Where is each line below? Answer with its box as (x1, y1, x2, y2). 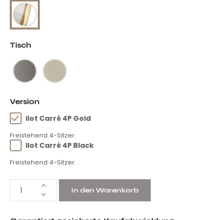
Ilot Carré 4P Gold (26, 113, 91, 124)
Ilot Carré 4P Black (26, 140, 94, 151)
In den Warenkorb (71, 186, 138, 194)
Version (10, 97, 39, 107)
